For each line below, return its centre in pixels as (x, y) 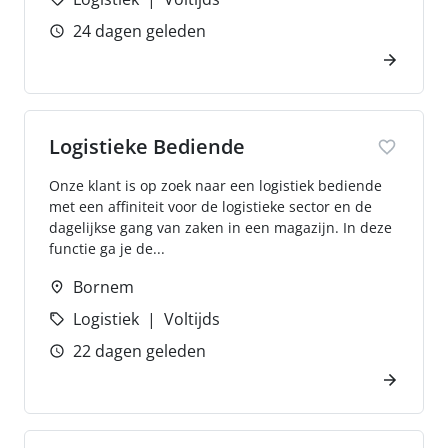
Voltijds (192, 319)
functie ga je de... (107, 248)
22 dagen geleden (139, 351)
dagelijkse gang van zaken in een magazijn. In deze (220, 227)
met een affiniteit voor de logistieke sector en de (210, 206)
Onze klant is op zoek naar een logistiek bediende (215, 185)
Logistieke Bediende (147, 146)
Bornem (103, 287)
